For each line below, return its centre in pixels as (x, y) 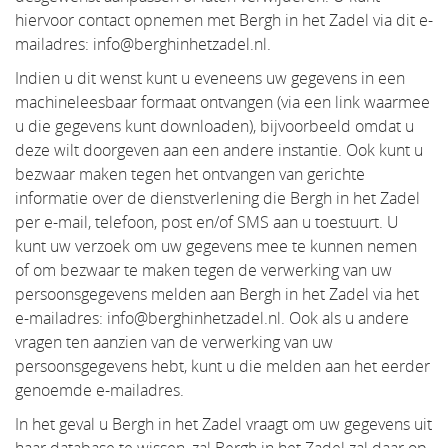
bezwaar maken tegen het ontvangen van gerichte (190, 174)
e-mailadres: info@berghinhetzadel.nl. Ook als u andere (212, 318)
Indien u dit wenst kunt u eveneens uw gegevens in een (210, 78)
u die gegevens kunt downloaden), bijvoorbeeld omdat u (214, 126)
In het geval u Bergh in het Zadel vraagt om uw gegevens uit (223, 424)
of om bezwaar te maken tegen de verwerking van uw (203, 270)
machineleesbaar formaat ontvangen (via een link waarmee (222, 102)
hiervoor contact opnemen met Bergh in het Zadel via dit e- (224, 20)
